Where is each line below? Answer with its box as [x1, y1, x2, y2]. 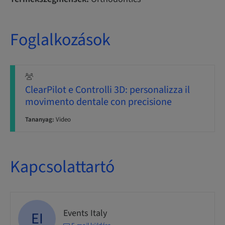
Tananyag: [25, 115, 54, 124]
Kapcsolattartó [10, 155, 115, 179]
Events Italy [63, 206, 107, 219]
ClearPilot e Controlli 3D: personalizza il [25, 83, 190, 97]
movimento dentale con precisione [25, 95, 172, 109]
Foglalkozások [10, 28, 110, 52]
